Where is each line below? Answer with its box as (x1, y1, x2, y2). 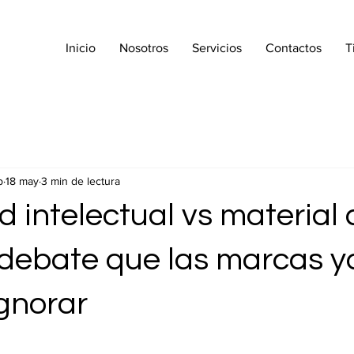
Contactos (265, 41, 322, 55)
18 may (6, 174, 39, 187)
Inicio (66, 41, 96, 55)
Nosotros (119, 41, 168, 55)
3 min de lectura (41, 174, 120, 187)
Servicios (192, 41, 242, 55)
